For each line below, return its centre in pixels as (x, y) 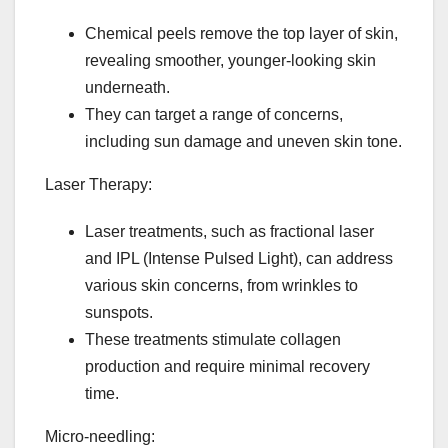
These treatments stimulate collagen (213, 340)
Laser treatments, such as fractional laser (229, 232)
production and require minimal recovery (227, 367)
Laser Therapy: (98, 185)
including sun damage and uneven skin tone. (243, 142)
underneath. (127, 88)
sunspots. (119, 313)
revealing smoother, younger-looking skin (230, 61)
